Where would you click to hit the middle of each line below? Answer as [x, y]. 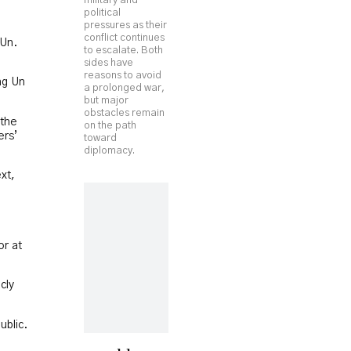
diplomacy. [109, 151]
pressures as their [125, 25]
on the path [110, 126]
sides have [109, 63]
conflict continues [124, 38]
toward [100, 138]
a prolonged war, [124, 88]
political [102, 13]
